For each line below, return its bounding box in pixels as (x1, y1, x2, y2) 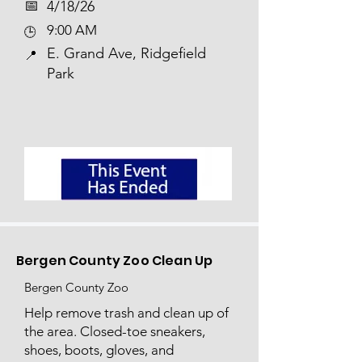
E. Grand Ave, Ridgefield (47, 44, 206, 62)
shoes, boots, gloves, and (24, 342, 174, 358)
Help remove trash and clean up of (24, 305, 229, 321)
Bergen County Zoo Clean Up (16, 251, 213, 270)
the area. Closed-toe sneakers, (24, 323, 205, 339)
